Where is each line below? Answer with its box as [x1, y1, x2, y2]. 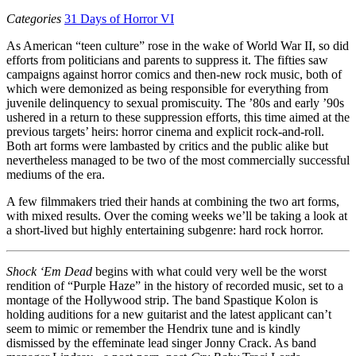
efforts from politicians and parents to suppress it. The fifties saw [6, 52, 328, 67]
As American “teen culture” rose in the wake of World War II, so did [6, 38, 349, 52]
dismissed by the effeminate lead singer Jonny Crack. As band [6, 335, 316, 350]
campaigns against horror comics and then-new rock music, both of [6, 67, 342, 81]
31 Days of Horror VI [64, 11, 174, 25]
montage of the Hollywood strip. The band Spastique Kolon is [6, 292, 318, 307]
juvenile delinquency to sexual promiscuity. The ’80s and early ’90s [6, 95, 344, 110]
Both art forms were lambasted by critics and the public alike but [6, 138, 328, 153]
